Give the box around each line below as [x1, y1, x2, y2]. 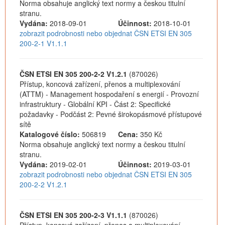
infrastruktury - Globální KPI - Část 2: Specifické [20, 99, 171, 109]
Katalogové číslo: [20, 129, 80, 139]
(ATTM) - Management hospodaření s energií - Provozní [20, 89, 199, 99]
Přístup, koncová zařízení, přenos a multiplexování [20, 79, 180, 89]
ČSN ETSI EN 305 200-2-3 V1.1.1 [20, 210, 127, 220]
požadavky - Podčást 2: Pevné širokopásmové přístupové [20, 109, 202, 119]
